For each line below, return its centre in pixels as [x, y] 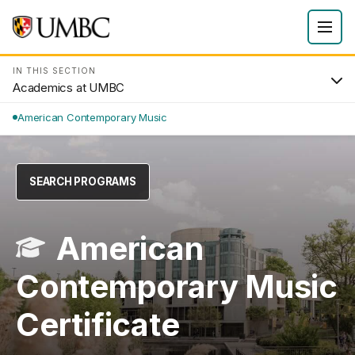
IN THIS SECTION [54, 71]
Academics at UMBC [69, 88]
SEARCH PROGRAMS [83, 181]
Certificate [98, 324]
